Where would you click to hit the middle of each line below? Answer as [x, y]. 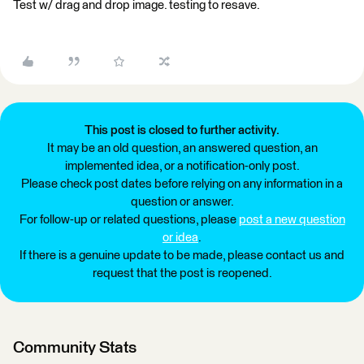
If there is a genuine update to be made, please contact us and [182, 256]
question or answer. [182, 202]
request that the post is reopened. [182, 273]
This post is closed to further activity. [182, 130]
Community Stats [75, 348]
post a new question [292, 220]
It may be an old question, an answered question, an [182, 148]
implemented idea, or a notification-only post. [182, 166]
